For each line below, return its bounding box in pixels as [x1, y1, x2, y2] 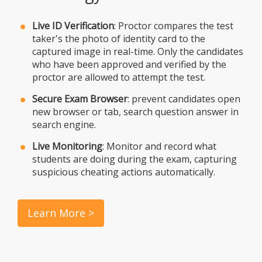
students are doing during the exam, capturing [32, 152, 237, 166]
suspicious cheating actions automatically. [32, 165, 215, 178]
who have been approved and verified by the [32, 57, 226, 71]
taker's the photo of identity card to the [32, 32, 205, 45]
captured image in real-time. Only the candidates [32, 44, 243, 58]
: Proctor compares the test [114, 19, 233, 32]
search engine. [32, 118, 96, 131]
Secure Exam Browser [32, 92, 127, 105]
